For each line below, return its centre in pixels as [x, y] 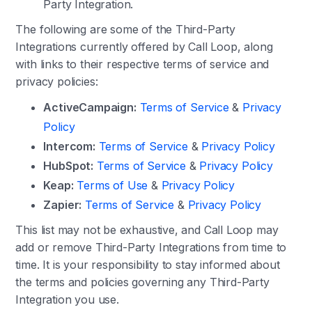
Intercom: [69, 146]
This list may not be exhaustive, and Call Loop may [147, 230]
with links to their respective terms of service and [142, 64]
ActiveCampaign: [90, 107]
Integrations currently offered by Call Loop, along [144, 47]
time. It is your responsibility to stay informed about [148, 265]
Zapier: [63, 205]
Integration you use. [67, 299]
